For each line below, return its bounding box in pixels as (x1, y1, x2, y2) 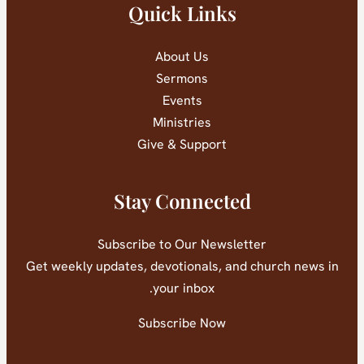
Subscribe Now (151, 314, 239, 332)
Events (175, 92, 215, 110)
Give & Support (150, 136, 240, 154)
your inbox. (166, 279, 227, 297)
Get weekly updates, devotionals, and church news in (38, 258, 352, 275)
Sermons (169, 70, 221, 88)
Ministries (166, 114, 224, 132)
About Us (168, 48, 222, 66)
